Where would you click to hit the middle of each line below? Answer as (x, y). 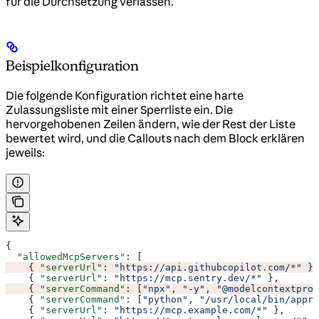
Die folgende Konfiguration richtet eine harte (125, 96)
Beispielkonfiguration (72, 66)
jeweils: (25, 153)
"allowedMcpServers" (66, 257)
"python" (165, 300)
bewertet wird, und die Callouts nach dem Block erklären (155, 138)
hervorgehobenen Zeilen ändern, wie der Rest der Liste (151, 124)
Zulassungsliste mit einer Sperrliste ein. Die (119, 110)
